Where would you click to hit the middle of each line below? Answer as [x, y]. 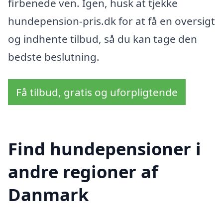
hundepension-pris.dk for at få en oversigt [111, 21]
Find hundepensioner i [105, 148]
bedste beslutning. [54, 56]
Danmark [48, 194]
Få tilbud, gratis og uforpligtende [97, 92]
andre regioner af [83, 171]
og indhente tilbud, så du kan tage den [103, 39]
